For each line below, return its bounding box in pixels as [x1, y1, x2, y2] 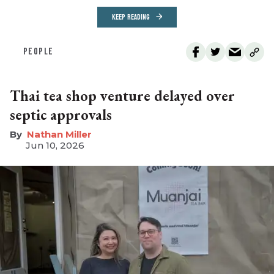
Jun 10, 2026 [26, 139, 84, 152]
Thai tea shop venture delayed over [10, 86, 235, 106]
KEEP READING [112, 10, 150, 24]
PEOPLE [23, 46, 54, 58]
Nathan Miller [27, 128, 92, 141]
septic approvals [10, 105, 112, 125]
